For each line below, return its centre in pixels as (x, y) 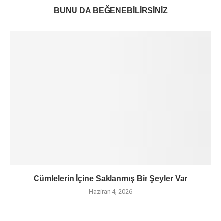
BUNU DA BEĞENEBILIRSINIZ (110, 11)
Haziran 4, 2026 (110, 192)
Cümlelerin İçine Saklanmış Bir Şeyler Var (110, 179)
